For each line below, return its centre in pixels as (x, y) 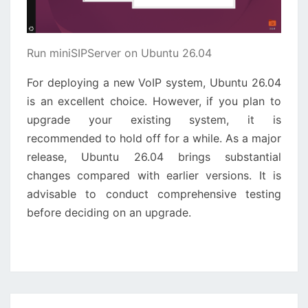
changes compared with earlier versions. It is (154, 176)
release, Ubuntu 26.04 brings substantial (154, 157)
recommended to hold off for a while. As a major (154, 139)
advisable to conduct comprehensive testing (154, 194)
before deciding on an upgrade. (109, 213)
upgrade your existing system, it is (154, 120)
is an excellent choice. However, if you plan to (154, 101)
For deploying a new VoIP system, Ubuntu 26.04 (154, 83)
